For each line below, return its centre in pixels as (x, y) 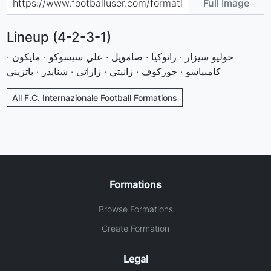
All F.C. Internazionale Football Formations (95, 97)
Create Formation (135, 228)
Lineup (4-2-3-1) (59, 37)
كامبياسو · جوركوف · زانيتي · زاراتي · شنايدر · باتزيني (114, 71)
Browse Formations (135, 209)
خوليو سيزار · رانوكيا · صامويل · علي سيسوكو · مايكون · (120, 57)
